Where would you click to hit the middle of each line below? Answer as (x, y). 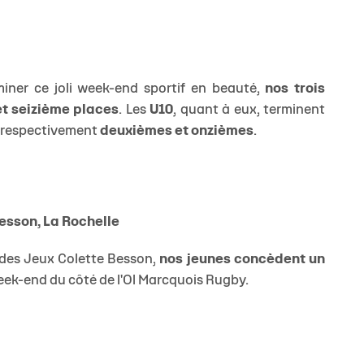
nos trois (295, 89)
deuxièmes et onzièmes (177, 132)
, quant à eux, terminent (249, 110)
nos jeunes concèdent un (242, 260)
